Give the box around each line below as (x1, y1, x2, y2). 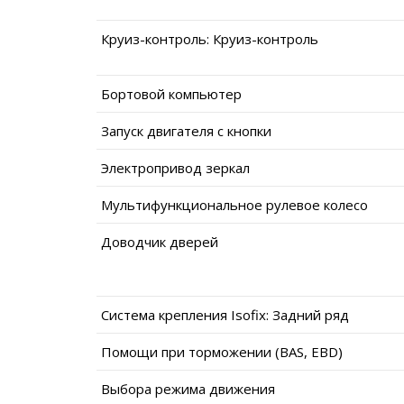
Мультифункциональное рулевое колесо (101, 195, 368, 214)
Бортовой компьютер (101, 84, 242, 103)
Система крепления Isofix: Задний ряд (101, 305, 349, 324)
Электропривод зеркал (101, 158, 250, 177)
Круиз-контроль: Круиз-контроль (101, 29, 318, 48)
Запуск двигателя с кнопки (101, 121, 271, 140)
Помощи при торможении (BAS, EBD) (101, 342, 343, 361)
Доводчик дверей (101, 232, 218, 251)
